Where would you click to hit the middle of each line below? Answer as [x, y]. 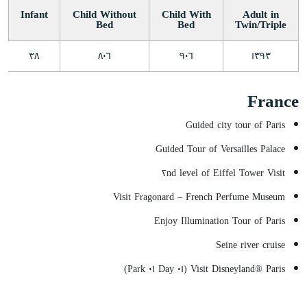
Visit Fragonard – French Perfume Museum [199, 197]
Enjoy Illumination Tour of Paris [220, 221]
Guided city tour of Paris [235, 125]
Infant [34, 14]
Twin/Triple [261, 24]
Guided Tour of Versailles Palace [220, 149]
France [273, 101]
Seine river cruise [250, 245]
